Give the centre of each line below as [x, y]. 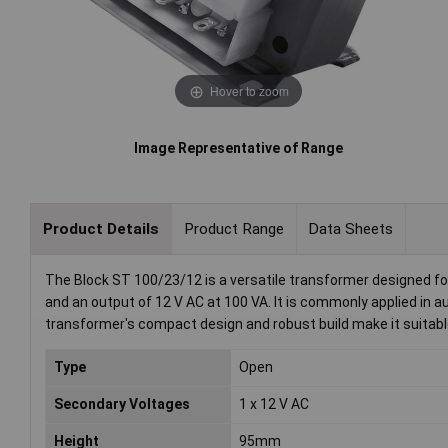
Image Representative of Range [239, 148]
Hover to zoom [249, 90]
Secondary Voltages [122, 404]
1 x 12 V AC [274, 404]
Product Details [100, 228]
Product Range [233, 228]
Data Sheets [351, 228]
